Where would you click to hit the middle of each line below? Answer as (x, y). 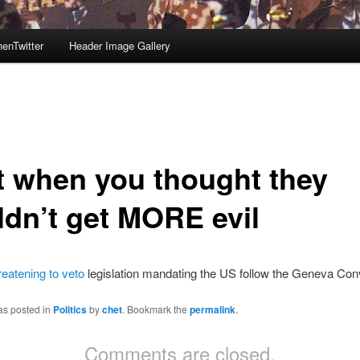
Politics (70, 310)
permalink (212, 310)
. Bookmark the (155, 309)
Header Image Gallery (119, 46)
